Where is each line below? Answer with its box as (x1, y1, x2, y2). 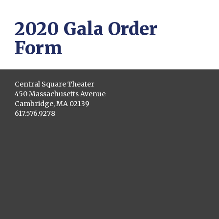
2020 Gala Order (15, 18, 157, 40)
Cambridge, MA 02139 (15, 99, 89, 108)
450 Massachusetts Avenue (15, 89, 106, 98)
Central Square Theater (15, 80, 94, 88)
